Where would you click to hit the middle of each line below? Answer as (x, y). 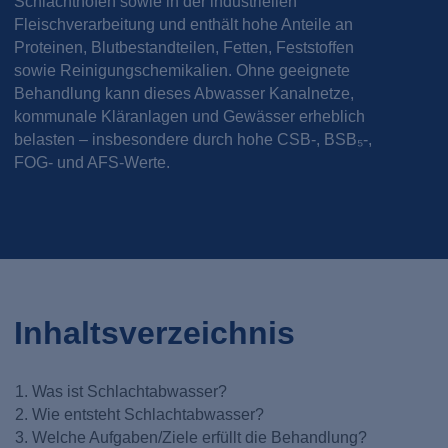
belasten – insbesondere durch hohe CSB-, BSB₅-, (193, 140)
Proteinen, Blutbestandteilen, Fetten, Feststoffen (184, 48)
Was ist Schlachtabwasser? (129, 391)
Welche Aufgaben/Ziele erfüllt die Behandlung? (199, 437)
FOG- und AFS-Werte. (92, 163)
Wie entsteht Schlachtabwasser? (147, 414)
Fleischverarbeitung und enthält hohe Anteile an (184, 25)
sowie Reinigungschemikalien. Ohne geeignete (182, 71)
